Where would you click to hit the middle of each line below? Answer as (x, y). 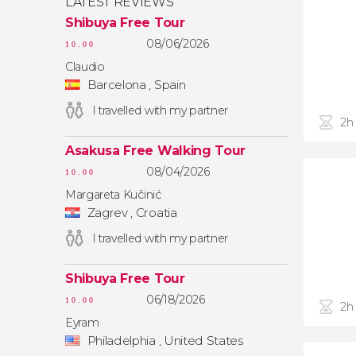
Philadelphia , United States (164, 341)
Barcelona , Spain (135, 85)
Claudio (85, 67)
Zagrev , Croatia (131, 213)
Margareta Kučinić (113, 195)
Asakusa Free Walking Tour (155, 151)
